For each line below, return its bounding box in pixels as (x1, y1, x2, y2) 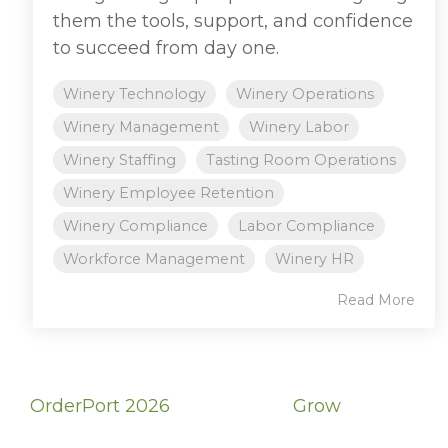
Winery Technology (63, 84, 206, 103)
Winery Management (63, 117, 219, 136)
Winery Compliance (63, 216, 208, 235)
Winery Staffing (63, 150, 176, 169)
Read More (337, 290, 415, 309)
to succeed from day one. (53, 36, 279, 59)
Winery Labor (249, 117, 349, 136)
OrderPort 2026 (30, 394, 170, 417)
